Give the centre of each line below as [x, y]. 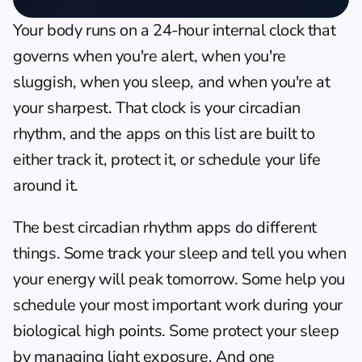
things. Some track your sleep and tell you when [180, 253]
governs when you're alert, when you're [149, 56]
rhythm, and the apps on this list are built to [164, 134]
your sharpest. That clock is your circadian [157, 108]
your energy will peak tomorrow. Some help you [179, 279]
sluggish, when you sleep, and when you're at [172, 82]
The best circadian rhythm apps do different [165, 227]
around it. [46, 185]
